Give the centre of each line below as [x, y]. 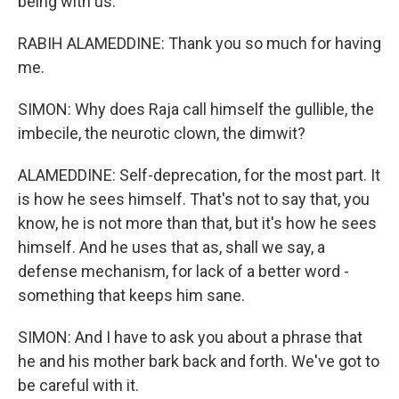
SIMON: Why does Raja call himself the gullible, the [196, 109]
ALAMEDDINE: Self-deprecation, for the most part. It [199, 175]
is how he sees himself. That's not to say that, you [194, 199]
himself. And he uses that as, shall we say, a [171, 247]
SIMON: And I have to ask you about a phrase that [190, 337]
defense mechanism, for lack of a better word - [183, 271]
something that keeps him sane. [131, 295]
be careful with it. [78, 385]
